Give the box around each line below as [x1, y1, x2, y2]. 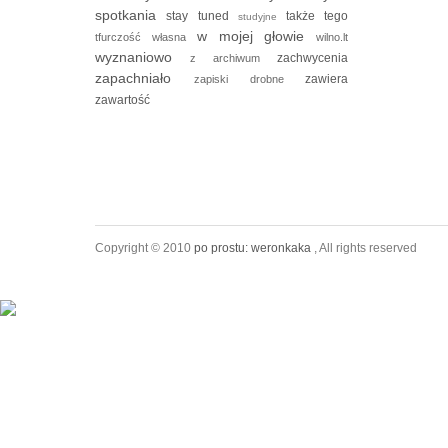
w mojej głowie [196, 28, 317, 45]
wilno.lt [316, 31, 349, 44]
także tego [286, 9, 349, 24]
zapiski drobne [193, 73, 306, 86]
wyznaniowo [95, 49, 191, 66]
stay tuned [166, 9, 238, 24]
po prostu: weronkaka [194, 241, 314, 256]
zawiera [305, 72, 349, 87]
